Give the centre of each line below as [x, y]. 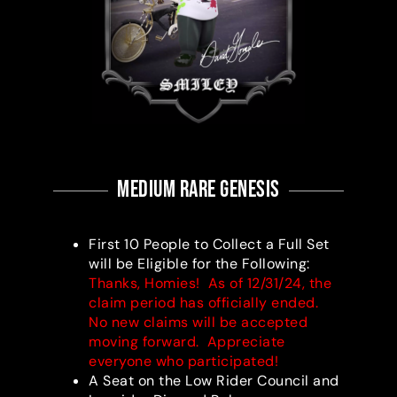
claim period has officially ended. [206, 303]
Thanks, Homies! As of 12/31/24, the [210, 284]
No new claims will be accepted [198, 323]
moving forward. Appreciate [187, 342]
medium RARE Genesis [198, 191]
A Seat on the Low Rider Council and [214, 381]
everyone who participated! [183, 362]
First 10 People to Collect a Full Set [209, 245]
